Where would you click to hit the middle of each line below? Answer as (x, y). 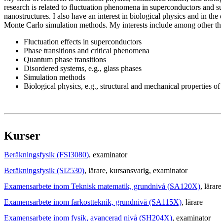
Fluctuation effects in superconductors (83, 42)
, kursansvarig (127, 171)
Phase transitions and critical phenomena (87, 51)
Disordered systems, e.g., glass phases (83, 69)
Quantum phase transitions (65, 60)
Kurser (22, 136)
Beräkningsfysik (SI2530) (44, 171)
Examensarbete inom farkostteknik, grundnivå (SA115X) (93, 202)
